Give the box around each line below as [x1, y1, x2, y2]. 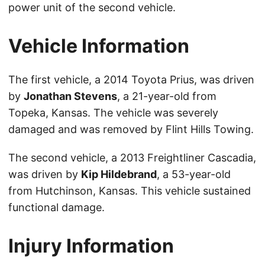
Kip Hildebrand [81, 168, 157, 181]
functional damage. [8, 201, 105, 214]
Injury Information [8, 234, 174, 258]
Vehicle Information [8, 34, 189, 58]
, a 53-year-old [157, 168, 231, 181]
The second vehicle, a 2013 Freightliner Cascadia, [8, 151, 256, 164]
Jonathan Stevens [24, 90, 117, 103]
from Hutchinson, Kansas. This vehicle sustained [8, 185, 251, 198]
